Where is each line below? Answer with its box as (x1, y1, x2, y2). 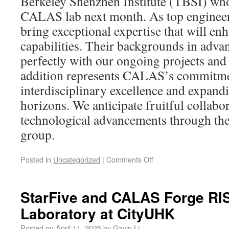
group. (20, 125, 55, 143)
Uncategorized (53, 153, 100, 165)
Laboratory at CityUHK (20, 202, 175, 224)
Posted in (20, 153, 51, 165)
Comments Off (106, 153, 153, 165)
